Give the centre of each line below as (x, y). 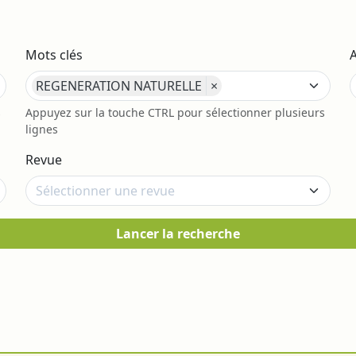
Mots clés (54, 55)
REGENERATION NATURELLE (119, 86)
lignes (42, 130)
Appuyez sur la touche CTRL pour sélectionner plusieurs (175, 113)
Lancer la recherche (178, 234)
